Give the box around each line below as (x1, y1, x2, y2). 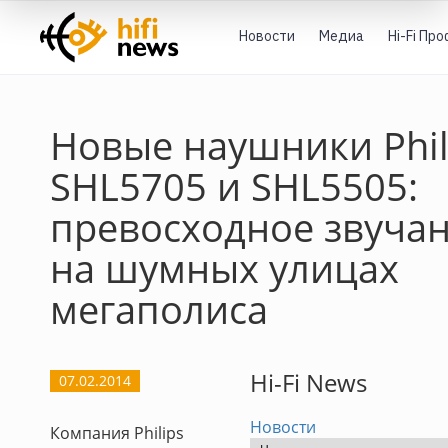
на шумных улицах (50, 242, 399, 294)
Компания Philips (50, 422, 184, 444)
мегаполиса (50, 283, 268, 335)
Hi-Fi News (250, 366, 367, 399)
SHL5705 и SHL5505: (50, 160, 418, 212)
